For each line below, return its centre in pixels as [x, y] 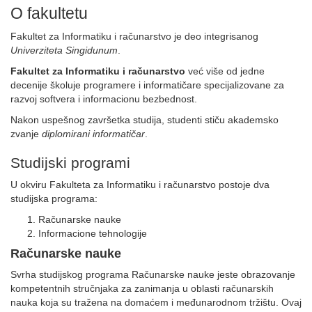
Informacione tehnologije [93, 233]
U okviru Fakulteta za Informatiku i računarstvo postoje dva [140, 185]
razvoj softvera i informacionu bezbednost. [105, 99]
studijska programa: [55, 198]
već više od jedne [225, 71]
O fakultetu [49, 13]
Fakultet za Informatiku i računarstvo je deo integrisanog [134, 36]
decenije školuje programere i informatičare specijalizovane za [147, 85]
